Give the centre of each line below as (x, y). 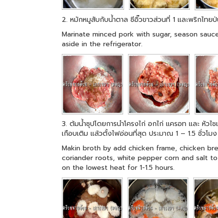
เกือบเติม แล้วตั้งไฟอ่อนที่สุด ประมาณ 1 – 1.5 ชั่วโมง (139, 133)
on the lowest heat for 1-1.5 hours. (118, 167)
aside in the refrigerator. (102, 44)
